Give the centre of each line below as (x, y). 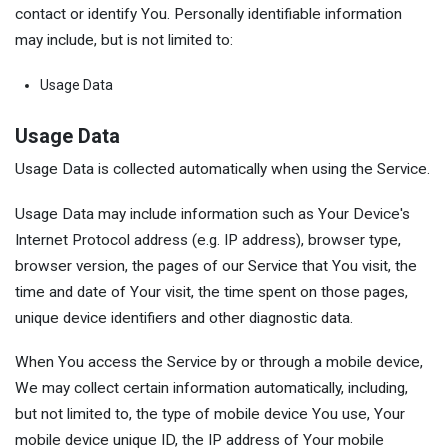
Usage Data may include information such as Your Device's (212, 213)
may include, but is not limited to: (124, 39)
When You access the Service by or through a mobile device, (219, 362)
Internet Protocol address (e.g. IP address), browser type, (208, 239)
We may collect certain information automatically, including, (211, 388)
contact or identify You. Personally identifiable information (208, 13)
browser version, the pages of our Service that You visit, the (216, 265)
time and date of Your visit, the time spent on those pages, (211, 291)
